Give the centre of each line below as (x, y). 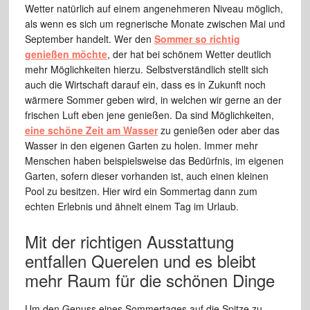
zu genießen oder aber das (218, 130)
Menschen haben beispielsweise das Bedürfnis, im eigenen (154, 160)
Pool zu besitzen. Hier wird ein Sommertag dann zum (141, 191)
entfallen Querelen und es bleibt (140, 260)
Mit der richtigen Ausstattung (129, 241)
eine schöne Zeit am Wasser (91, 130)
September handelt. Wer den (89, 38)
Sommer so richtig (197, 38)
